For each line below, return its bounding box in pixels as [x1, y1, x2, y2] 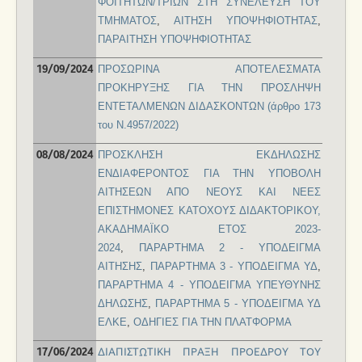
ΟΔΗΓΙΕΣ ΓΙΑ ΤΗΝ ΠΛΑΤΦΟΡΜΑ [133, 316, 292, 329]
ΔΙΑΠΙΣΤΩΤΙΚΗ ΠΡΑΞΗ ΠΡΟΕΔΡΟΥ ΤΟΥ [98, 346, 321, 360]
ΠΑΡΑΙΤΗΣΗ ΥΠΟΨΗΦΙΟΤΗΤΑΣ [98, 33, 251, 46]
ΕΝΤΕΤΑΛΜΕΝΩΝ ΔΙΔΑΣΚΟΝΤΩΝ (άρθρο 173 [98, 100, 321, 113]
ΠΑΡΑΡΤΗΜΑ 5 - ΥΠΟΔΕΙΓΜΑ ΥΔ [155, 297, 322, 310]
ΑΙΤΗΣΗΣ [98, 260, 142, 273]
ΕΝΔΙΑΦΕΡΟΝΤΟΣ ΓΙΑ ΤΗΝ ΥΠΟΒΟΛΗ [98, 167, 321, 180]
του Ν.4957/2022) [98, 119, 179, 132]
